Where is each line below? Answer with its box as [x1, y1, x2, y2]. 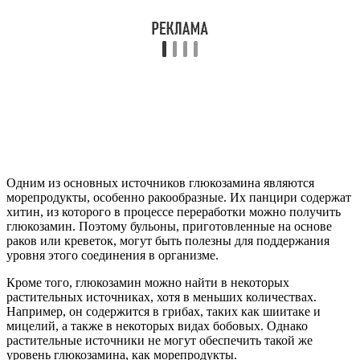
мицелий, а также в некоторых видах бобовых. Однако [6, 318, 308, 333]
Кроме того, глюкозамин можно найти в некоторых [6, 275, 289, 289]
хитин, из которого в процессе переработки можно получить [6, 204, 341, 219]
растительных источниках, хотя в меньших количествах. [6, 289, 317, 304]
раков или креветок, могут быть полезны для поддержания [6, 233, 329, 247]
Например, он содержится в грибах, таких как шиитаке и [6, 304, 321, 318]
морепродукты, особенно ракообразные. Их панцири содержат [6, 190, 351, 204]
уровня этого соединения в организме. [6, 247, 219, 262]
